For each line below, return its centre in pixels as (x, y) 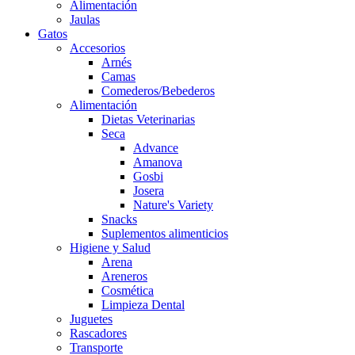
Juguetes (91, 319)
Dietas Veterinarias (148, 120)
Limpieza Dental (143, 305)
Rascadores (98, 334)
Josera (149, 191)
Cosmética (128, 291)
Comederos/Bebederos (158, 91)
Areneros (124, 277)
